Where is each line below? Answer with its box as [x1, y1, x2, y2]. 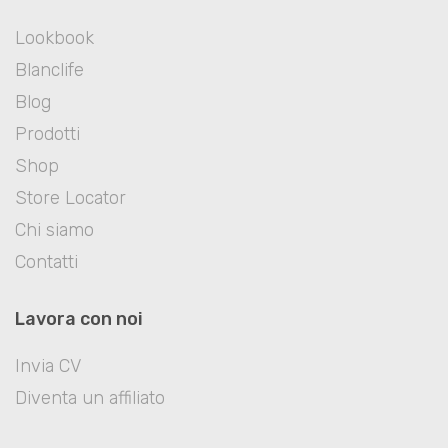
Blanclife [15, 58, 84, 81]
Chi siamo [15, 218, 94, 241]
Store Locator [15, 186, 126, 209]
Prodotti [15, 122, 80, 145]
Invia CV [15, 354, 81, 377]
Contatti [15, 250, 78, 273]
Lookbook [15, 26, 94, 49]
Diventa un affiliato [15, 386, 165, 409]
